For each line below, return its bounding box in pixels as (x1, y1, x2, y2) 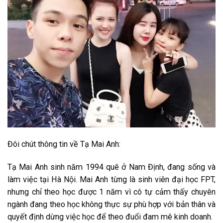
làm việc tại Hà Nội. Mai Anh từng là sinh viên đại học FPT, (7, 174, 216, 184)
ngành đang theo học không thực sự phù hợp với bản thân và (7, 199, 216, 209)
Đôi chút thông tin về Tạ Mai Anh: (7, 139, 120, 149)
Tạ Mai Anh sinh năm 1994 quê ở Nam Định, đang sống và (7, 162, 216, 172)
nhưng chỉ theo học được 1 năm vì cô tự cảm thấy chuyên (7, 187, 216, 197)
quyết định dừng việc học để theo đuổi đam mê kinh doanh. (7, 212, 213, 222)
